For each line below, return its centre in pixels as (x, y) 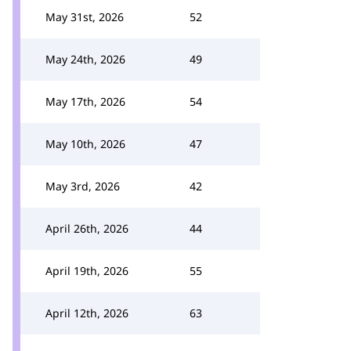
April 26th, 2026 (87, 228)
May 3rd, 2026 (83, 186)
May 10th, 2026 (85, 144)
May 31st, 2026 (85, 17)
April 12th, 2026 (87, 313)
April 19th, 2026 (87, 271)
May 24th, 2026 (85, 59)
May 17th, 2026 (85, 101)
